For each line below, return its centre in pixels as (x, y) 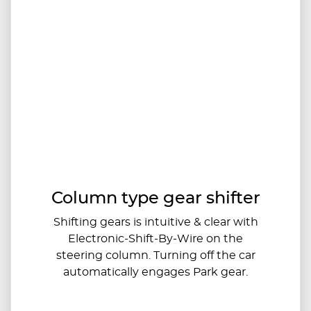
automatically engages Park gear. (155, 272)
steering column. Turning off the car (155, 255)
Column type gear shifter (155, 198)
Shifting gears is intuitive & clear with (155, 222)
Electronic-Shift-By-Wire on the (155, 238)
